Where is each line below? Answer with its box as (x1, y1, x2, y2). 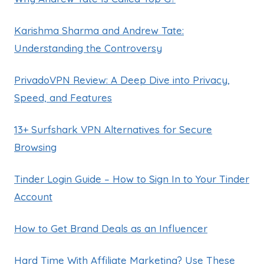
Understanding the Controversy (14, 41, 162, 54)
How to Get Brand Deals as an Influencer (14, 222, 207, 235)
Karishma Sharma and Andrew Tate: (14, 24, 184, 37)
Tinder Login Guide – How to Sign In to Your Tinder (14, 172, 249, 185)
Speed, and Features (14, 91, 112, 104)
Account (14, 190, 52, 203)
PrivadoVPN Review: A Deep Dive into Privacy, (14, 73, 230, 86)
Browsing (14, 140, 57, 153)
